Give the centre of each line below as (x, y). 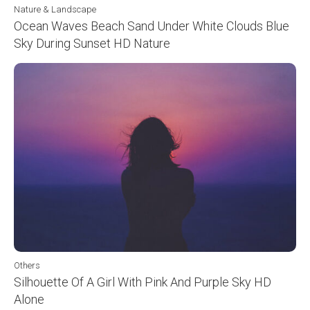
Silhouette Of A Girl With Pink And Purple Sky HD (143, 282)
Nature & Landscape (55, 10)
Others (27, 265)
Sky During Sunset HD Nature (92, 44)
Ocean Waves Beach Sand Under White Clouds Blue (152, 26)
